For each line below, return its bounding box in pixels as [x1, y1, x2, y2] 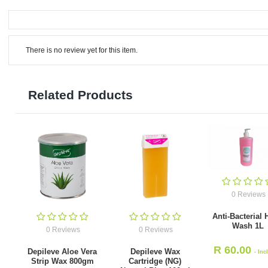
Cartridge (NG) [129, 256, 182, 266]
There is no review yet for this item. [25, 45, 138, 54]
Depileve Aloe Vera [28, 246, 98, 256]
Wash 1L [232, 221, 264, 230]
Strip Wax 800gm [31, 256, 94, 266]
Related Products [28, 87, 133, 102]
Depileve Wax [130, 246, 180, 256]
